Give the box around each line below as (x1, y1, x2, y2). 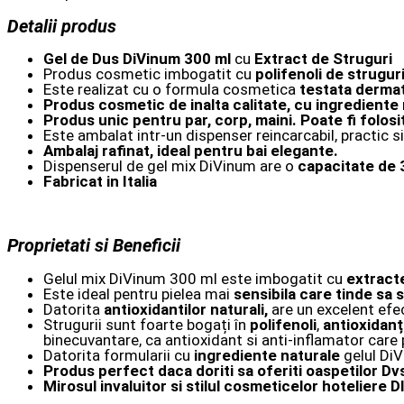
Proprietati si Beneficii (7, 235, 180, 257)
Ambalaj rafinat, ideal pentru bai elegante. (43, 142, 338, 161)
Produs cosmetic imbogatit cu (43, 65, 255, 84)
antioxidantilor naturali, (104, 300, 268, 319)
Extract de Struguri (254, 50, 392, 69)
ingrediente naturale (194, 346, 340, 365)
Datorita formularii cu (43, 346, 194, 365)
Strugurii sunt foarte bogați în (43, 316, 250, 335)
